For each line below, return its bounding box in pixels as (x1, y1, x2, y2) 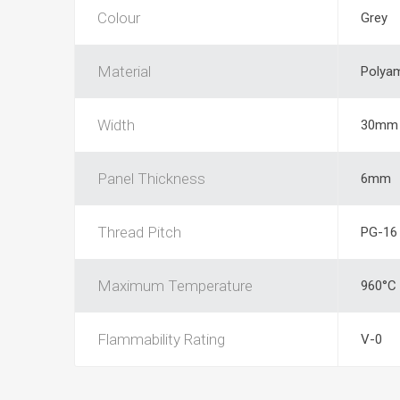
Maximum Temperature (96, 277, 253, 295)
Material (96, 62, 151, 80)
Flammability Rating (96, 330, 225, 348)
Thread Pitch (96, 223, 181, 241)
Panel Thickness (96, 170, 205, 187)
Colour (96, 9, 140, 27)
